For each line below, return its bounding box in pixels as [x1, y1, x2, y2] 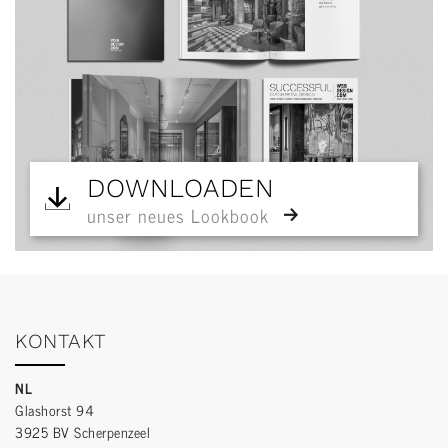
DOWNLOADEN [87, 172, 274, 203]
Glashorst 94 [15, 397, 94, 421]
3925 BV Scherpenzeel [15, 419, 150, 443]
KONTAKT [15, 328, 107, 353]
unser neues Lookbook [87, 199, 269, 230]
